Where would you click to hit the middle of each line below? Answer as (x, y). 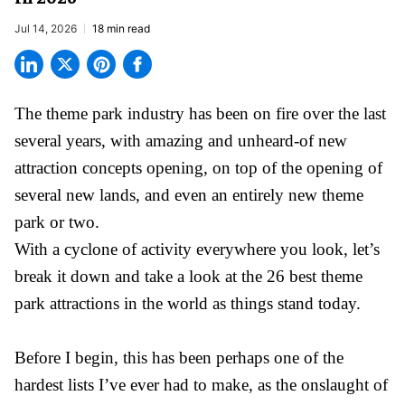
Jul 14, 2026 (46, 28)
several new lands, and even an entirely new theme (189, 194)
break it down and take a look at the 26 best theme (188, 276)
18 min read (121, 28)
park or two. (57, 221)
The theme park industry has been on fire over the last (200, 113)
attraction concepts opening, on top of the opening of (198, 167)
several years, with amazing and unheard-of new (181, 140)
